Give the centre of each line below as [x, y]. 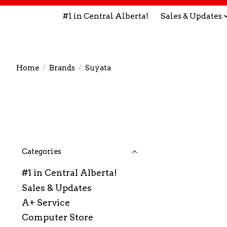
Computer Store [58, 217]
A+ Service [46, 202]
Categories [42, 152]
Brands [62, 68]
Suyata [98, 68]
